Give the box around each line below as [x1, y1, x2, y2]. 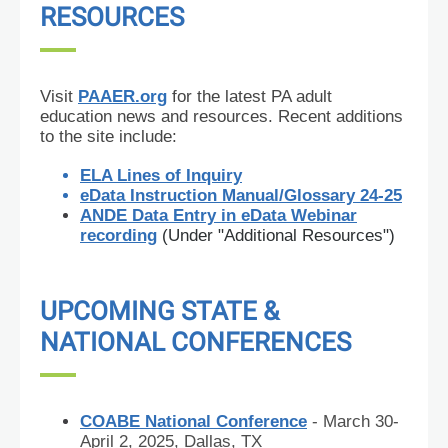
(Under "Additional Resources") [162, 226, 395, 245]
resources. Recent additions [193, 107, 403, 126]
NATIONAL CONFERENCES [40, 327, 351, 357]
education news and [40, 107, 188, 126]
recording [80, 226, 157, 245]
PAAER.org [78, 87, 167, 106]
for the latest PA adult [172, 87, 332, 106]
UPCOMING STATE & [40, 296, 279, 326]
